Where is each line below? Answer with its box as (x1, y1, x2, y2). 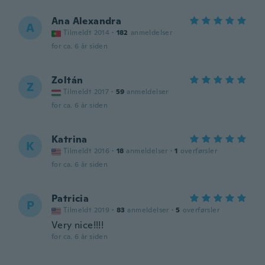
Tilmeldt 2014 (63, 28, 110, 37)
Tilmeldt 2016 (63, 146, 110, 156)
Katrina (51, 133, 88, 146)
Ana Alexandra (51, 15, 122, 27)
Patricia (51, 192, 89, 205)
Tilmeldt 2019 (63, 205, 110, 215)
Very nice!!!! (51, 219, 104, 231)
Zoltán (51, 74, 83, 86)
